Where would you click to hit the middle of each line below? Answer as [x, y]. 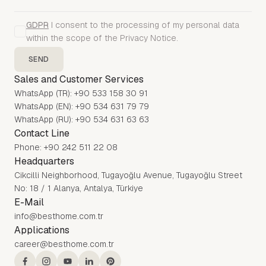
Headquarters [44, 161]
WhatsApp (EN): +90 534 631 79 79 [82, 106]
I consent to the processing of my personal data [144, 25]
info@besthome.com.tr [59, 216]
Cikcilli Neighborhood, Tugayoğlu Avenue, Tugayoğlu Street [128, 175]
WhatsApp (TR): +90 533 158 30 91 [81, 93]
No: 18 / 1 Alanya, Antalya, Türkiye [79, 188]
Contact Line [42, 133]
